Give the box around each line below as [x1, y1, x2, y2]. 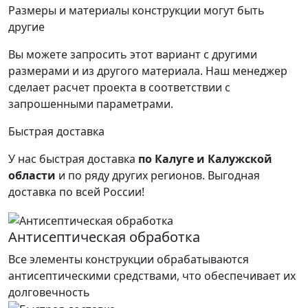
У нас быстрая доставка [8, 151, 138, 166]
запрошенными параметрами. [8, 96, 173, 111]
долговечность [8, 284, 90, 300]
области [8, 167, 56, 183]
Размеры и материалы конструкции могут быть [8, 2, 265, 18]
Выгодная [208, 167, 260, 183]
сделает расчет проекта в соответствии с [8, 79, 230, 95]
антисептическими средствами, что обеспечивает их [8, 267, 296, 283]
